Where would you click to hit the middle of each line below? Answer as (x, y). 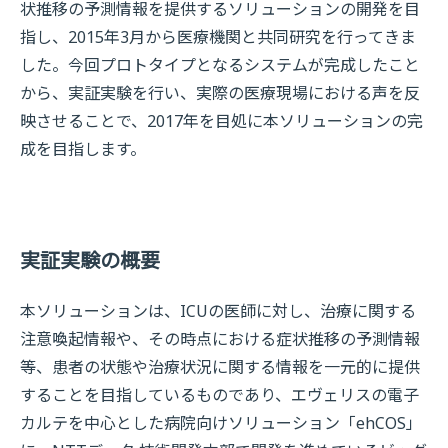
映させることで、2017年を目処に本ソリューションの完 (221, 121)
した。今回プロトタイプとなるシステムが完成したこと (220, 65)
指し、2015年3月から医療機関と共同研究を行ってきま (218, 37)
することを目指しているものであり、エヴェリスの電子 (219, 395)
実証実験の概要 (90, 259)
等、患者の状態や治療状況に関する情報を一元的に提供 (220, 367)
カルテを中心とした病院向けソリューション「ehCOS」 (221, 423)
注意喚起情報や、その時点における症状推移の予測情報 (220, 339)
